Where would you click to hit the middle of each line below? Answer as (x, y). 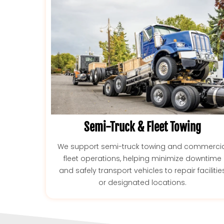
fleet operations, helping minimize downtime (143, 159)
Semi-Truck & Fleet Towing (143, 127)
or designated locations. (143, 183)
